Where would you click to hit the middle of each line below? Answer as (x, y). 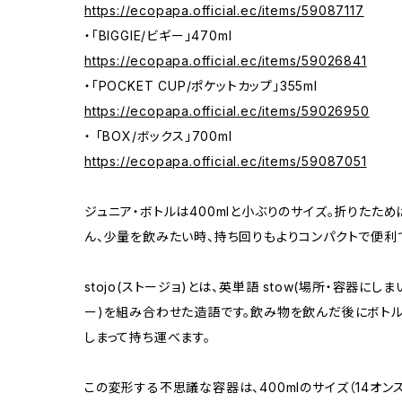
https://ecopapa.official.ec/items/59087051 (226, 162)
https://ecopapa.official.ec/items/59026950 (227, 111)
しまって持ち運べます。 (148, 337)
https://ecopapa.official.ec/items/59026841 (226, 61)
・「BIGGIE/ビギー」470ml (158, 36)
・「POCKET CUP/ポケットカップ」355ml (201, 86)
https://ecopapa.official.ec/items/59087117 (224, 11)
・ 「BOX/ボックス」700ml (158, 136)
